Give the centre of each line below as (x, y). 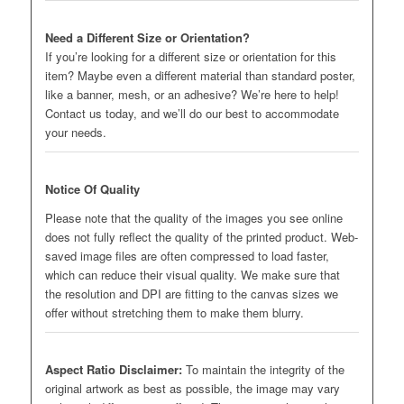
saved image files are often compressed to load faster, (187, 256)
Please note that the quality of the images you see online (193, 218)
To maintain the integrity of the (263, 370)
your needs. (75, 133)
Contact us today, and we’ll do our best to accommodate (192, 114)
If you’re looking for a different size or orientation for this (190, 57)
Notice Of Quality (92, 189)
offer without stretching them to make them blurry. (174, 313)
